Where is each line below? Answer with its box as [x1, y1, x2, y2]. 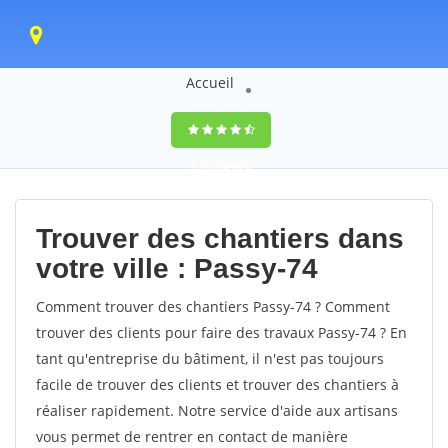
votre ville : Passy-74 [36, 253, 318, 284]
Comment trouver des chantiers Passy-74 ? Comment [36, 297, 390, 316]
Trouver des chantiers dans [36, 223, 404, 254]
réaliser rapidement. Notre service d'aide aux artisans [36, 401, 398, 420]
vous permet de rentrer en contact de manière [36, 427, 348, 446]
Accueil [185, 73, 234, 92]
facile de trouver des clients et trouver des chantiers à [36, 375, 399, 394]
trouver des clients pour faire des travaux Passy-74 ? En [36, 323, 407, 342]
